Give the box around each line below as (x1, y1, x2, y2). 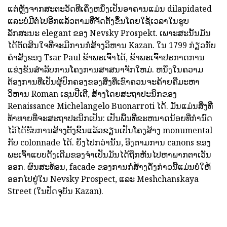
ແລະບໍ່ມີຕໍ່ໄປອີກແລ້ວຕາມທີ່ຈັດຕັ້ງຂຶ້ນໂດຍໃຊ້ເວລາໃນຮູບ (8, 15, 189, 26)
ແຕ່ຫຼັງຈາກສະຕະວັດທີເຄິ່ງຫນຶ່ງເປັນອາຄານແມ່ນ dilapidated (8, 3, 212, 14)
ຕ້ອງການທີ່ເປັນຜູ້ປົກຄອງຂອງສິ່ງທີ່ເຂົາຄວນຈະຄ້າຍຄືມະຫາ (8, 75, 200, 87)
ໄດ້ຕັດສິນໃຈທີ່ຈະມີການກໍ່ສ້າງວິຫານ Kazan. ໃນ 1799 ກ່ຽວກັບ (8, 39, 216, 51)
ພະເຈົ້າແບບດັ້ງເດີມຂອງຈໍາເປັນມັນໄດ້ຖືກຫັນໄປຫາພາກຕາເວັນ (8, 148, 211, 160)
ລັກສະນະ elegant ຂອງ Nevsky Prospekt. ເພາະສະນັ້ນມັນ (8, 27, 211, 39)
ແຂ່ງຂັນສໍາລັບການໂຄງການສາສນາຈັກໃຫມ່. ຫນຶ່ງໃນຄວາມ (8, 63, 203, 75)
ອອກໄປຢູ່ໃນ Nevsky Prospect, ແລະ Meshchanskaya (8, 173, 199, 184)
